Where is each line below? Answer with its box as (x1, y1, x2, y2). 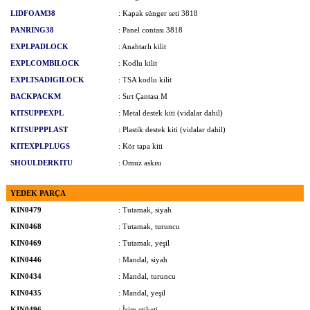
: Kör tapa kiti (118, 142, 163, 150)
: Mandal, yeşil (118, 289, 165, 297)
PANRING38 (10, 26, 54, 34)
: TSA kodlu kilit (118, 75, 172, 84)
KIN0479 (10, 206, 42, 214)
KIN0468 (10, 222, 42, 230)
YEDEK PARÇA (10, 189, 66, 197)
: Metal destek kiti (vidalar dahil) (118, 109, 223, 117)
